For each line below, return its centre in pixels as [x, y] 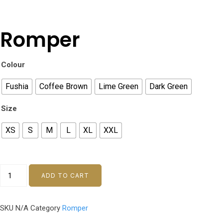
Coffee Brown [63, 86]
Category [45, 208]
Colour [13, 65]
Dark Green [168, 86]
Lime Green [118, 86]
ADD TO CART [65, 175]
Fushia [17, 86]
